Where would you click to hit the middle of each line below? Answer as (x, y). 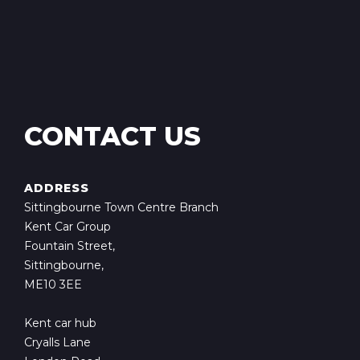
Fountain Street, (70, 246)
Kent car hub (60, 323)
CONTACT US (112, 136)
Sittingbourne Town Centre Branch (121, 207)
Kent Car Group (67, 227)
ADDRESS (57, 188)
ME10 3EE (53, 284)
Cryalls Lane (57, 342)
